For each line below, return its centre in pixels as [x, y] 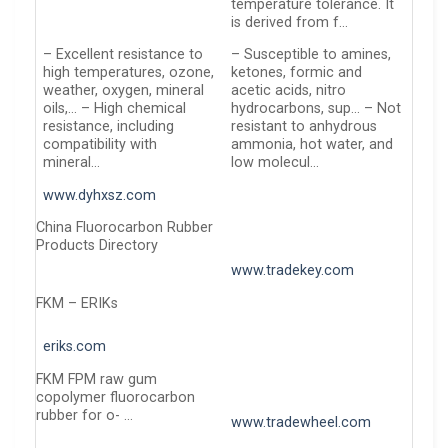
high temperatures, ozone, [129, 73]
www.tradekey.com [293, 271]
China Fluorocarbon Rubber [124, 227]
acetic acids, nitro [289, 91]
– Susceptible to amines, [311, 55]
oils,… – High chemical [115, 109]
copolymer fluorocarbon [115, 397]
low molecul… [275, 163]
